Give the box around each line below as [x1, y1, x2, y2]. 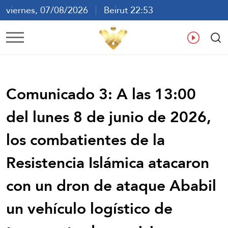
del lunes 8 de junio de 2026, [6, 102, 211, 131]
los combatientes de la [6, 125, 165, 154]
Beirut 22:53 [96, 2, 153, 18]
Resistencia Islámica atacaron [6, 148, 209, 177]
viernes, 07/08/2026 [6, 2, 96, 18]
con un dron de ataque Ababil [6, 171, 216, 199]
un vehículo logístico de [6, 194, 173, 222]
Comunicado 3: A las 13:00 [6, 79, 196, 108]
